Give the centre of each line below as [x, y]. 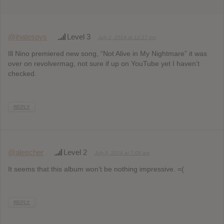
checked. [22, 74]
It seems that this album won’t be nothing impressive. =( [96, 169]
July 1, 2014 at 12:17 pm [127, 37]
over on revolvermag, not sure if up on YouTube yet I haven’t [104, 64]
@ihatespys [27, 37]
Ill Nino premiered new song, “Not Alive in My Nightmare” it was [107, 54]
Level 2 [75, 152]
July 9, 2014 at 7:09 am [122, 152]
